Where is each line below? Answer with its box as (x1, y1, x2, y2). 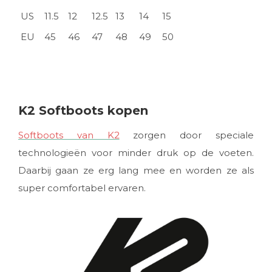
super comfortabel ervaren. (18, 182, 146, 194)
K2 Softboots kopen (18, 103, 148, 118)
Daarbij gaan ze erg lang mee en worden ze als (18, 164, 254, 176)
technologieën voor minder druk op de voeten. (18, 146, 254, 158)
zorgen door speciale (119, 129, 254, 141)
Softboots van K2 (18, 129, 120, 141)
